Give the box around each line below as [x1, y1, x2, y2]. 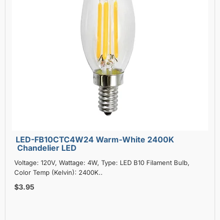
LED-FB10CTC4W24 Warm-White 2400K [16, 134, 174, 144]
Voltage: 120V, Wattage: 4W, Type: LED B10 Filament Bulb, [14, 158, 190, 166]
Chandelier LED [17, 142, 77, 153]
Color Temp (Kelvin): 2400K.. [14, 168, 103, 176]
